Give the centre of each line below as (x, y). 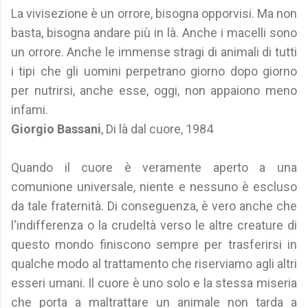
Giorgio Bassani (56, 129)
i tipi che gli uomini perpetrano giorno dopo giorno (154, 71)
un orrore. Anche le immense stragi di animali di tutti (154, 52)
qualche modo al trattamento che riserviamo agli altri (154, 264)
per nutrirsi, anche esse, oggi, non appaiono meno (154, 90)
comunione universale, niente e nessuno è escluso (154, 187)
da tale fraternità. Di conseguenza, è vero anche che (154, 206)
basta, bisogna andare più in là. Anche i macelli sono (154, 33)
